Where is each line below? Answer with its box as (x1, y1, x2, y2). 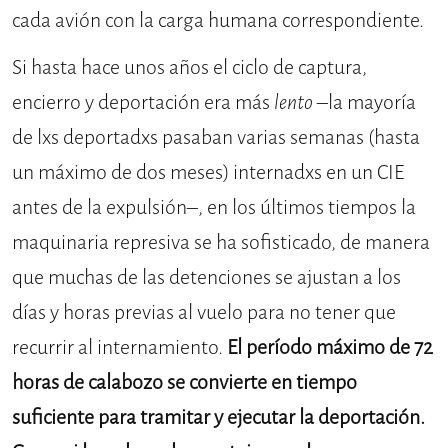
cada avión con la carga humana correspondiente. (12, 7, 424, 35)
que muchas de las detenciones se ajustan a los (12, 264, 401, 292)
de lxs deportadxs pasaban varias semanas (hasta (12, 124, 420, 152)
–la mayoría (313, 89, 416, 117)
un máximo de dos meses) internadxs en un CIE (12, 159, 404, 187)
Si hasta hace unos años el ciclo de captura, (12, 54, 367, 82)
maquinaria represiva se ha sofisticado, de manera (12, 229, 430, 257)
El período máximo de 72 (227, 334, 433, 362)
